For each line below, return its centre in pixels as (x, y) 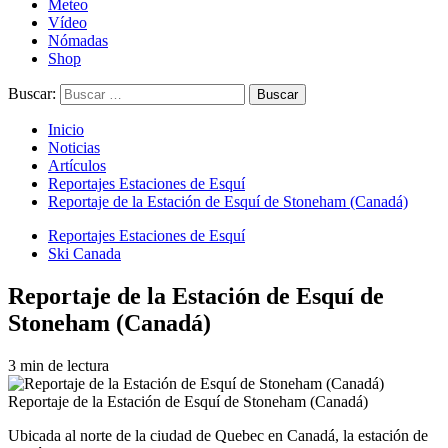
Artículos (77, 165)
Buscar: (32, 93)
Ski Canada (84, 253)
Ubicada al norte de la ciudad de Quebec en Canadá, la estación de (218, 435)
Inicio (66, 129)
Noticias (74, 147)
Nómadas (78, 40)
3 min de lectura (58, 365)
